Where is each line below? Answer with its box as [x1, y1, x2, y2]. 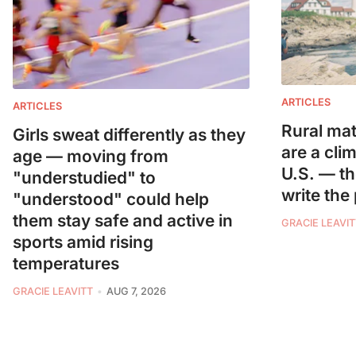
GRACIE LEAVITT [13, 285, 93, 298]
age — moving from [13, 146, 168, 167]
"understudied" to [13, 168, 156, 188]
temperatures [13, 253, 119, 274]
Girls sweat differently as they [13, 125, 246, 145]
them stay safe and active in [13, 211, 233, 231]
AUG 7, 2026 [106, 285, 166, 298]
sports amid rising [13, 232, 153, 253]
